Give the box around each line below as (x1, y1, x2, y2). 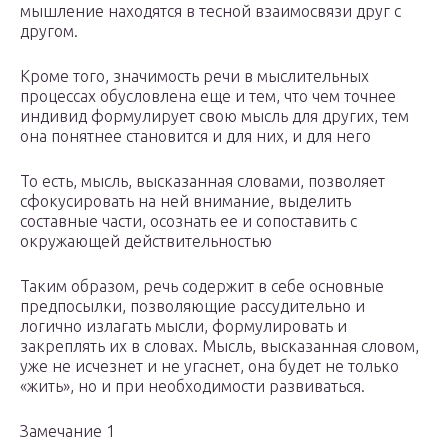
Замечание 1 (20, 422, 115, 441)
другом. (20, 22, 78, 41)
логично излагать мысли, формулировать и (20, 317, 347, 336)
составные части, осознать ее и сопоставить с (20, 212, 357, 231)
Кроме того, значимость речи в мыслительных (20, 67, 369, 86)
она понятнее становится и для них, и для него (20, 127, 371, 146)
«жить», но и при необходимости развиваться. (20, 377, 365, 396)
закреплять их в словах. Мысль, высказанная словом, (20, 337, 419, 356)
